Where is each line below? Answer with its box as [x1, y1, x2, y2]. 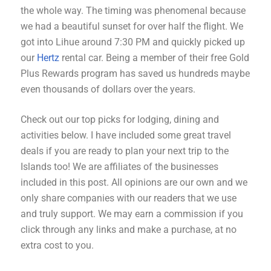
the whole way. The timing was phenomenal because [21, 4, 246, 16]
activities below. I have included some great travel [21, 129, 231, 141]
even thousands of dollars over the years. [21, 83, 198, 95]
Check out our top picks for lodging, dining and [21, 113, 219, 125]
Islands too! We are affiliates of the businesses [21, 160, 218, 172]
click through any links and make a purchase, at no [21, 223, 237, 235]
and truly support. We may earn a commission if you [21, 207, 243, 220]
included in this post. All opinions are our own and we [21, 176, 247, 188]
